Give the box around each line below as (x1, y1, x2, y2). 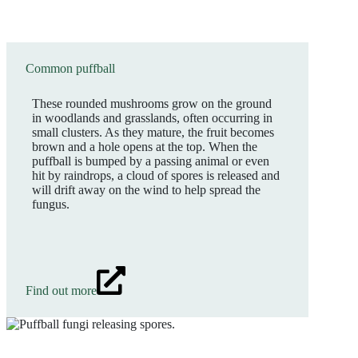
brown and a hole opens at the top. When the (32, 140, 257, 153)
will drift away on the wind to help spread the (32, 183, 261, 197)
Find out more (26, 284, 97, 297)
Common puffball (26, 62, 115, 75)
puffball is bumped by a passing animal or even (32, 154, 269, 168)
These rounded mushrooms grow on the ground (32, 97, 272, 110)
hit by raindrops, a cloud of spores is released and (32, 169, 280, 182)
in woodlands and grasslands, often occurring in (32, 111, 272, 125)
